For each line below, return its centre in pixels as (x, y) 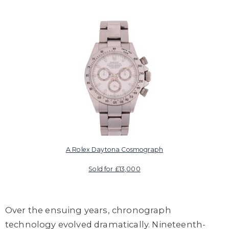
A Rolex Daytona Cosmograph (114, 149)
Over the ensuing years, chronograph (88, 210)
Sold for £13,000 (114, 169)
